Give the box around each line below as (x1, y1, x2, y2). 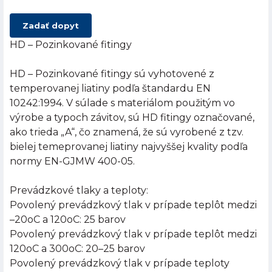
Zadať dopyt (22, 21, 79, 31)
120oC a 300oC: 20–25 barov (10, 243, 145, 255)
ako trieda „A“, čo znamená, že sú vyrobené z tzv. (10, 126, 243, 138)
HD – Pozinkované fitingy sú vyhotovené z (10, 68, 214, 80)
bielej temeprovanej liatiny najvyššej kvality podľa (10, 141, 248, 153)
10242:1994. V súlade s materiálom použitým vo (10, 97, 235, 109)
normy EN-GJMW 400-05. (10, 155, 135, 168)
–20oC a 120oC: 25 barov (10, 214, 126, 226)
